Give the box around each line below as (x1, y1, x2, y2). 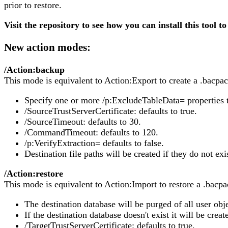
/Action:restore (4, 168, 63, 179)
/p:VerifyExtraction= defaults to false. (24, 137, 164, 148)
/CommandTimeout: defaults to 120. (24, 127, 158, 137)
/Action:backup (4, 64, 65, 75)
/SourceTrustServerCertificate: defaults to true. (24, 105, 197, 116)
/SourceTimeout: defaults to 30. (24, 116, 141, 127)
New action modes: (4, 41, 91, 53)
